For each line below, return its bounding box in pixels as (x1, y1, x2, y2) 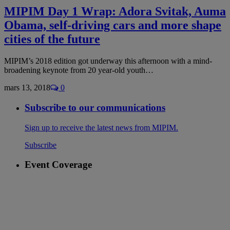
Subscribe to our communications (25, 102, 165, 113)
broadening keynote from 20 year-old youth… (4, 66, 154, 75)
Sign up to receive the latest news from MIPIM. (25, 123, 178, 132)
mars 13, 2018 (4, 83, 50, 92)
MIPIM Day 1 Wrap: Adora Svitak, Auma (4, 5, 226, 18)
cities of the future (4, 32, 100, 46)
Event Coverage (25, 159, 92, 170)
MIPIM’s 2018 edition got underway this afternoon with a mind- (4, 56, 212, 66)
